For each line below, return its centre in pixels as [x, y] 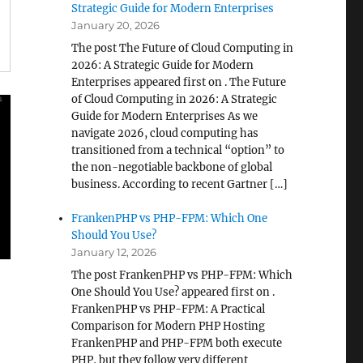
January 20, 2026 [116, 25]
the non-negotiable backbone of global [172, 167]
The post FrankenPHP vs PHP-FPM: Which [182, 275]
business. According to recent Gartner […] [180, 184]
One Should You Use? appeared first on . [173, 292]
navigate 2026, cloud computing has [165, 133]
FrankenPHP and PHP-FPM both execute [177, 343]
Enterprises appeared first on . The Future [179, 82]
